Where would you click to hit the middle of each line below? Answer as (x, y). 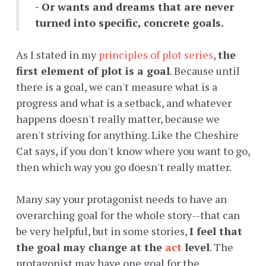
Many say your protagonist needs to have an (121, 199)
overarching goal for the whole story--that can (128, 215)
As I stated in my (57, 55)
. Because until (205, 71)
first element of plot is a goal (93, 71)
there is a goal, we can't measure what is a (117, 87)
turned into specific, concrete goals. (129, 23)
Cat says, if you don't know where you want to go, (133, 151)
